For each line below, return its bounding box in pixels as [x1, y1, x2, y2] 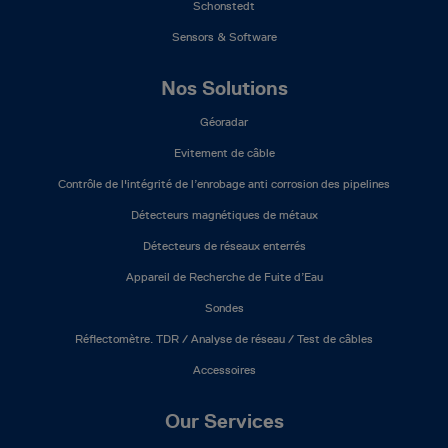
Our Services [164, 409, 284, 433]
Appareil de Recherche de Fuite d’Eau [125, 268, 323, 285]
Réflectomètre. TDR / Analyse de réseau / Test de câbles [75, 330, 373, 347]
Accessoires [192, 361, 256, 378]
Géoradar [200, 113, 248, 130]
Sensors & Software [171, 28, 277, 45]
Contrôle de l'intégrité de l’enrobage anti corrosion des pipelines [58, 175, 390, 192]
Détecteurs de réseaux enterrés [142, 237, 306, 254]
